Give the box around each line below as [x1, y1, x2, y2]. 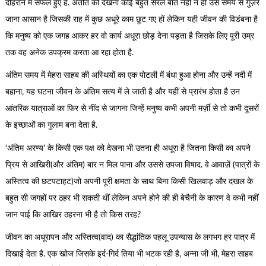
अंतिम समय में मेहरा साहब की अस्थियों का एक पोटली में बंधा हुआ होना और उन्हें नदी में [5, 71, 252, 80]
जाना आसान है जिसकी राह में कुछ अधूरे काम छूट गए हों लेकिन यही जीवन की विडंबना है [5, 15, 258, 24]
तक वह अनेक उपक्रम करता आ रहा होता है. [5, 48, 136, 57]
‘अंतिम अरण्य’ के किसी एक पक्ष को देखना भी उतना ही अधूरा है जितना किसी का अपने [5, 144, 251, 153]
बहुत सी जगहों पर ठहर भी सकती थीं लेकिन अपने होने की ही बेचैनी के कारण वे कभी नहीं [5, 194, 258, 202]
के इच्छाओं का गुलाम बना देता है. [5, 121, 97, 130]
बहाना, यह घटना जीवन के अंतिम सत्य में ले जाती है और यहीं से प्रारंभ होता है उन [5, 88, 240, 97]
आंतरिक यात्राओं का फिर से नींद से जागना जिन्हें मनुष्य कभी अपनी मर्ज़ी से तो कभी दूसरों [5, 104, 259, 113]
